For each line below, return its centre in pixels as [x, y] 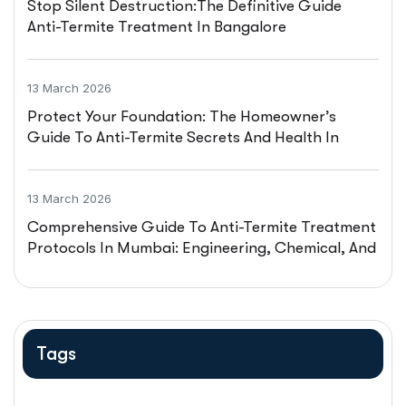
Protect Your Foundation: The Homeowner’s [182, 116]
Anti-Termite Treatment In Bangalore [157, 26]
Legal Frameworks [91, 268]
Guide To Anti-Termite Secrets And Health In [183, 137]
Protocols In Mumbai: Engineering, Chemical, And [202, 247]
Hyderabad [68, 158]
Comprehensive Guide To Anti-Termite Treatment [202, 227]
